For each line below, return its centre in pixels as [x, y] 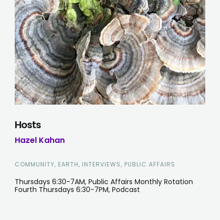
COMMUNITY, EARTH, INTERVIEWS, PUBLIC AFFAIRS [95, 164]
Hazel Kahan [40, 140]
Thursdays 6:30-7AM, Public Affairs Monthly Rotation [104, 181]
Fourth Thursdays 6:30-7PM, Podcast [77, 189]
